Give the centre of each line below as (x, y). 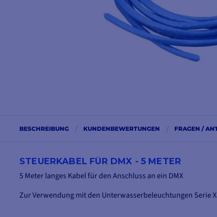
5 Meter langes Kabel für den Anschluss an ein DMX (101, 176)
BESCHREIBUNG (44, 129)
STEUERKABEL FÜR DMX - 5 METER (101, 162)
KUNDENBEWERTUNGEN (122, 129)
